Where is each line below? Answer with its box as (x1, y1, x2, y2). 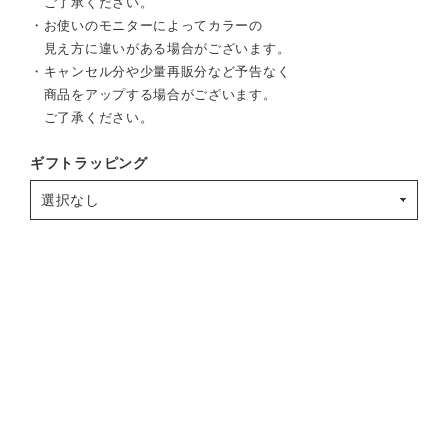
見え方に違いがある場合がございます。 (30, 40, 291, 56)
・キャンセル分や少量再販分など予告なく (30, 63, 291, 79)
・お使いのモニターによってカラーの (30, 17, 263, 33)
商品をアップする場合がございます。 (30, 86, 277, 102)
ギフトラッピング (30, 154, 148, 171)
